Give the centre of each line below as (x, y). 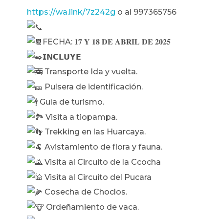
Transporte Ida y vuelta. (90, 72)
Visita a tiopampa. (80, 117)
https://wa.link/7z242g (71, 12)
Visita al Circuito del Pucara (97, 177)
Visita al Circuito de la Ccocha (102, 162)
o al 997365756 (146, 12)
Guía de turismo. (71, 102)
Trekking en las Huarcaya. (94, 132)
